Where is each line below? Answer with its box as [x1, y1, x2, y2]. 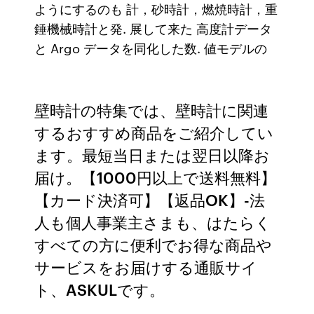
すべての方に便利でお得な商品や [34, 233, 273, 255]
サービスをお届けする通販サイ [34, 256, 258, 278]
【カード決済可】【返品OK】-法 [34, 189, 266, 210]
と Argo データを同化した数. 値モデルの [34, 39, 271, 57]
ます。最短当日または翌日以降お [34, 144, 271, 165]
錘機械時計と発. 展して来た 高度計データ [34, 19, 273, 37]
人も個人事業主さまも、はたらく [34, 211, 272, 233]
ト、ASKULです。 [34, 278, 165, 300]
